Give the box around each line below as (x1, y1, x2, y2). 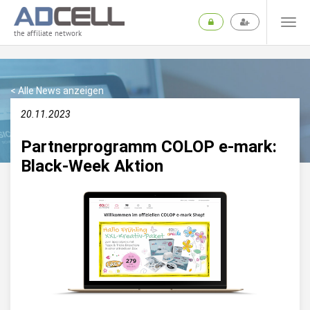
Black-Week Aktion (21, 156, 163, 176)
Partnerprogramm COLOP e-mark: (21, 137, 277, 156)
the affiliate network (14, 28, 82, 39)
